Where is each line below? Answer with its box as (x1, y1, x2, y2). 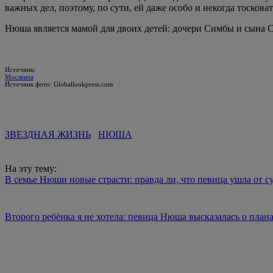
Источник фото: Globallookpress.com (5, 80, 113, 88)
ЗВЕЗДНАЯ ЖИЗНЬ (5, 129, 91, 140)
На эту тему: (5, 163, 57, 174)
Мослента (5, 73, 34, 80)
